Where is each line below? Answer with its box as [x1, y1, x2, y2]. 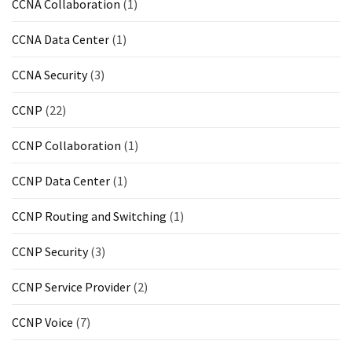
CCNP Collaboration [12, 137, 121, 154]
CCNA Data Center [12, 31, 109, 48]
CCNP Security [12, 244, 88, 260]
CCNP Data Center [12, 173, 110, 189]
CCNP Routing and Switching [12, 208, 167, 225]
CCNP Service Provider [12, 279, 130, 295]
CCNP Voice [12, 314, 73, 331]
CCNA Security [12, 67, 87, 83]
